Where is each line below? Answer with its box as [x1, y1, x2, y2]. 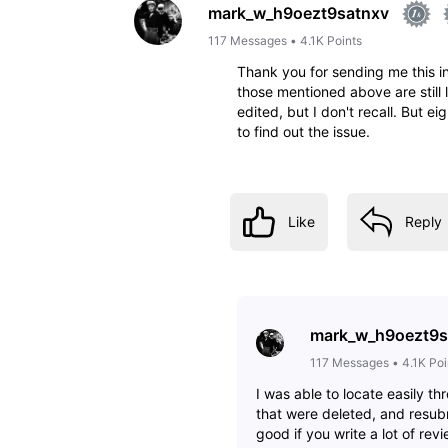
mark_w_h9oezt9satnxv [208, 2, 389, 23]
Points [327, 33, 362, 49]
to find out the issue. [236, 123, 370, 141]
